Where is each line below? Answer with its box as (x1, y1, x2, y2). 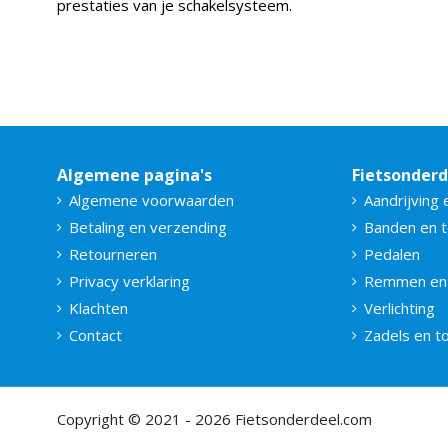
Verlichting (364, 297, 435, 318)
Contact (69, 324, 122, 345)
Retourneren (69, 243, 157, 264)
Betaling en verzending (69, 216, 227, 237)
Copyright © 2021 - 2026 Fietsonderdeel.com (57, 408, 372, 429)
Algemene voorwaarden (69, 189, 234, 210)
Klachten (69, 297, 128, 318)
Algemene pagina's (57, 163, 212, 186)
